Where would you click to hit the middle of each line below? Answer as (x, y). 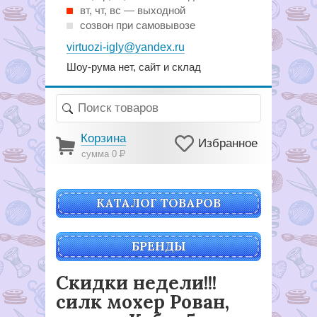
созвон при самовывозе (138, 25)
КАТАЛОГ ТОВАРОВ (158, 203)
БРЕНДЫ (158, 246)
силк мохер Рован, (143, 302)
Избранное (228, 143)
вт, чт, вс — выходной (133, 10)
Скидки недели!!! (136, 283)
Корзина (103, 138)
